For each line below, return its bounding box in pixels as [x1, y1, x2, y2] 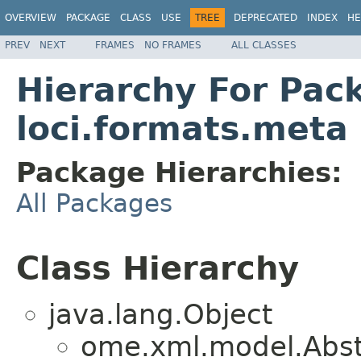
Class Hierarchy [16, 249, 299, 287]
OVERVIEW [5, 12, 56, 23]
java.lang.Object [48, 298, 272, 331]
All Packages [16, 188, 172, 218]
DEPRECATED [234, 12, 297, 23]
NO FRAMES [144, 39, 201, 51]
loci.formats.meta [16, 109, 348, 148]
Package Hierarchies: [16, 156, 342, 189]
